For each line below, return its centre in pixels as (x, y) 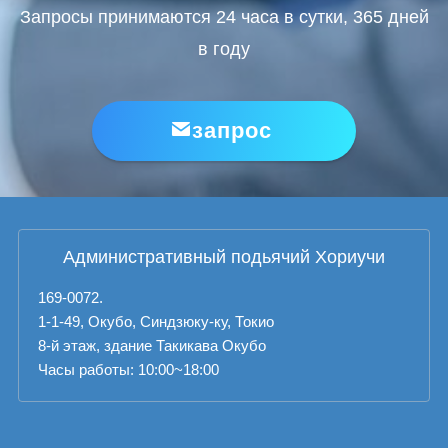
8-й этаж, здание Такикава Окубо (152, 346)
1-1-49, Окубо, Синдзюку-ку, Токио (156, 322)
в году (224, 49)
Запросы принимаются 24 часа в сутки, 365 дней (224, 17)
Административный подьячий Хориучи (224, 256)
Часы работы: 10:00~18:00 (129, 370)
